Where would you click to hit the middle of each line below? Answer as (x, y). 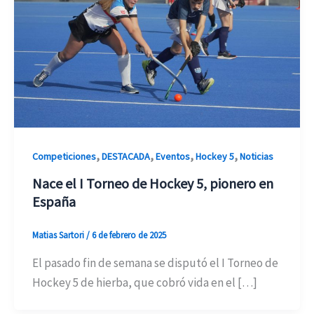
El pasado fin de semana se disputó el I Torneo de (155, 262)
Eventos (172, 156)
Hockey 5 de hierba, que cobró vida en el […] (144, 282)
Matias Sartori (59, 235)
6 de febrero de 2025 (129, 235)
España (54, 202)
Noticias (256, 156)
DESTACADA (125, 156)
